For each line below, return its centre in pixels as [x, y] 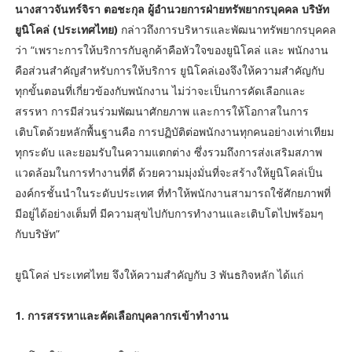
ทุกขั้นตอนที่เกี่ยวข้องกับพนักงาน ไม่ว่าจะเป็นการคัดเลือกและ [160, 91]
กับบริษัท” [37, 234]
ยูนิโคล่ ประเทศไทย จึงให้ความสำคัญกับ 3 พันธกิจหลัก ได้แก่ [159, 275]
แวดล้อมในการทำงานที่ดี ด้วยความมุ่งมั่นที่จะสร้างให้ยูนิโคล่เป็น [169, 173]
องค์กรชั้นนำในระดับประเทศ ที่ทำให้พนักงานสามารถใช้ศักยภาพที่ [172, 193]
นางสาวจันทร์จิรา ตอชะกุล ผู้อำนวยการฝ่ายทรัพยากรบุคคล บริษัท [172, 9]
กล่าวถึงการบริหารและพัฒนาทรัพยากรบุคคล [228, 30]
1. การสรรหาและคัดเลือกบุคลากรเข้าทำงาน [121, 316]
